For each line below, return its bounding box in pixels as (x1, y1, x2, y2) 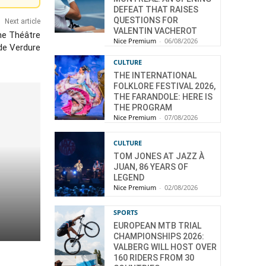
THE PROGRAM (113, 103, 172, 112)
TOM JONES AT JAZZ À (113, 151, 204, 161)
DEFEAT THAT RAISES (113, 5, 198, 14)
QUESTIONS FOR (113, 15, 178, 25)
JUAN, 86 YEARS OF (113, 161, 188, 172)
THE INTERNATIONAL (113, 71, 197, 80)
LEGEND (113, 172, 144, 182)
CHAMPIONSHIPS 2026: (113, 232, 204, 242)
